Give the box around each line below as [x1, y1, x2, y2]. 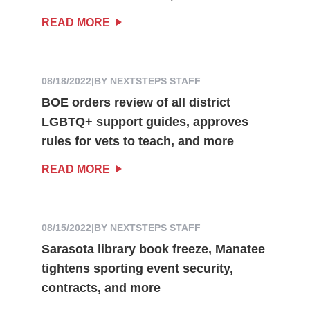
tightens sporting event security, [41, 261, 233, 275]
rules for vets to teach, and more [41, 134, 234, 148]
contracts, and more [41, 280, 161, 295]
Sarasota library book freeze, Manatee [41, 241, 265, 256]
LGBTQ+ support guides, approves [41, 114, 248, 129]
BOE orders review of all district [41, 95, 230, 109]
